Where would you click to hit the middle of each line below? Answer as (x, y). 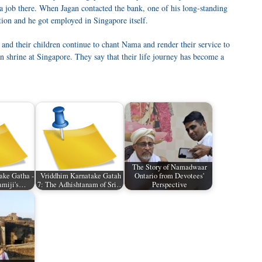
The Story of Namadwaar (169, 167)
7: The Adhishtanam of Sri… (80, 185)
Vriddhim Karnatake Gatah (80, 176)
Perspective (169, 185)
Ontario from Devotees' (170, 176)
